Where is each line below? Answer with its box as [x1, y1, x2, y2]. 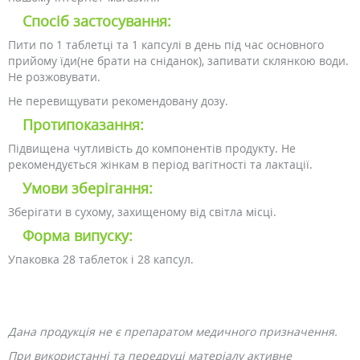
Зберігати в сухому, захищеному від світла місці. [8, 204, 276, 219]
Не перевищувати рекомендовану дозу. [8, 93, 228, 108]
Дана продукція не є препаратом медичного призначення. [8, 324, 337, 339]
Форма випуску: [22, 226, 133, 245]
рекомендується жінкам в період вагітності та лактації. [8, 157, 313, 172]
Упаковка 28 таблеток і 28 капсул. [8, 252, 194, 267]
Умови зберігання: [22, 178, 153, 198]
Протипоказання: [22, 115, 144, 134]
